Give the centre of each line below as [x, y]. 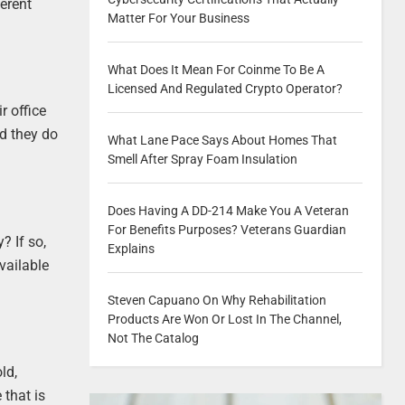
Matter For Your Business [178, 18]
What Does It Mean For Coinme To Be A [216, 70]
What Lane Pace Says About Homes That [222, 140]
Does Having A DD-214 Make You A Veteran [228, 211]
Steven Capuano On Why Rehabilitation [217, 300]
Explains [131, 249]
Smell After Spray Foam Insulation [202, 159]
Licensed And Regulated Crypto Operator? [225, 89]
